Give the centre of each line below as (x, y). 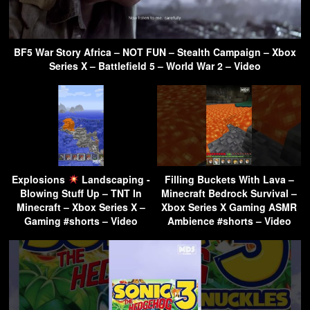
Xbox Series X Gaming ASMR (229, 207)
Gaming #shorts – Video (81, 220)
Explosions (40, 179)
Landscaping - (114, 179)
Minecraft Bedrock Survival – (229, 193)
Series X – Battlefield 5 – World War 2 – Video (155, 65)
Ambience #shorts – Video (229, 220)
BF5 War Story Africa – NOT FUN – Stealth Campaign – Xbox (155, 52)
